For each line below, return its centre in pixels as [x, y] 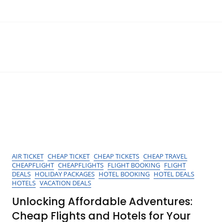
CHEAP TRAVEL [165, 156]
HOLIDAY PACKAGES [65, 174]
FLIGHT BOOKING [134, 165]
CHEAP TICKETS [116, 156]
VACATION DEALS [65, 183]
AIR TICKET [28, 156]
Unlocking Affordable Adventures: [102, 201]
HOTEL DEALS [174, 174]
